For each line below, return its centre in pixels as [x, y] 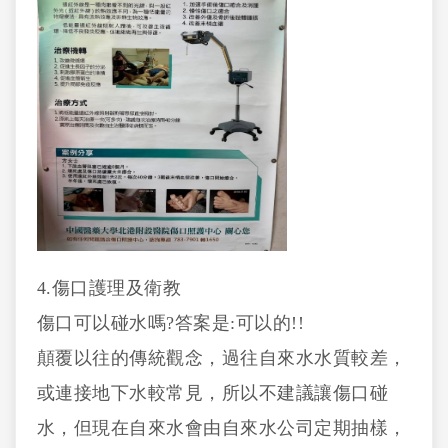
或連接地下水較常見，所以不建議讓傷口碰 [212, 393]
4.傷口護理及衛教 [109, 288]
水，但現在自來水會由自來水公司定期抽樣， [221, 428]
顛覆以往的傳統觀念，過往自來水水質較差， [221, 358]
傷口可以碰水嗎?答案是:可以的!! [170, 323]
